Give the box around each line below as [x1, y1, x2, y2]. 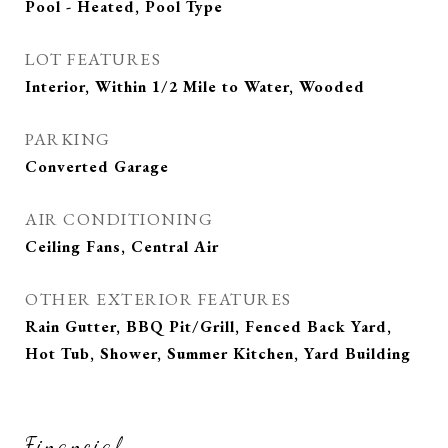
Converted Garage [25, 156, 169, 177]
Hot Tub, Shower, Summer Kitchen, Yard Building [25, 343, 411, 364]
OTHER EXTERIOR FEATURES [25, 288, 292, 310]
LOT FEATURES [25, 48, 161, 70]
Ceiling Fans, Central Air [25, 236, 219, 257]
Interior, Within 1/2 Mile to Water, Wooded [25, 76, 365, 97]
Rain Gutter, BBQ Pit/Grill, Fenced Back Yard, [25, 316, 392, 337]
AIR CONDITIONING [25, 208, 213, 230]
